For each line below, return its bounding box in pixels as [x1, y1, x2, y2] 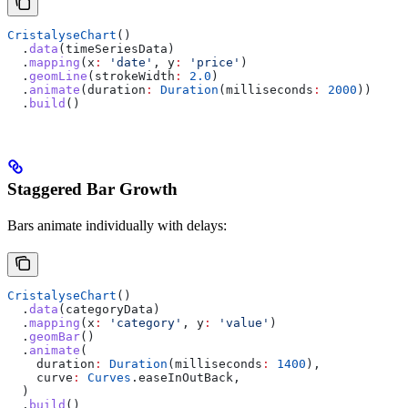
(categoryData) [58, 302, 160, 317]
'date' [102, 55, 153, 69]
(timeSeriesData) [58, 41, 175, 56]
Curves [80, 371, 131, 385]
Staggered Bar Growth [7, 179, 178, 199]
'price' [182, 55, 240, 69]
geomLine [29, 68, 87, 83]
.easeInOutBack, [131, 371, 240, 385]
